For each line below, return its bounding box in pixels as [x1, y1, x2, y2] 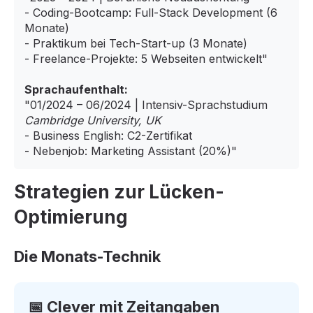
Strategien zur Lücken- [14, 181, 224, 203]
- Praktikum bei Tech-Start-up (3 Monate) [24, 36, 247, 51]
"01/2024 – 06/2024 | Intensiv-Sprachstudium [24, 98, 268, 112]
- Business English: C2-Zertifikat [24, 129, 192, 143]
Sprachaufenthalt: [24, 82, 128, 97]
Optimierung [14, 206, 128, 228]
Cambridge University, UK [24, 113, 161, 128]
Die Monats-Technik [14, 247, 161, 265]
